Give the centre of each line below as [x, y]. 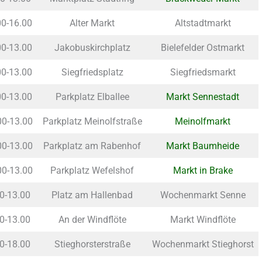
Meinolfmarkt [203, 122]
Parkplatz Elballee [92, 97]
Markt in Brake [203, 171]
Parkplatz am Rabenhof [92, 146]
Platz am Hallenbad [92, 195]
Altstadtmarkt [203, 23]
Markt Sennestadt [203, 97]
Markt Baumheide [203, 146]
